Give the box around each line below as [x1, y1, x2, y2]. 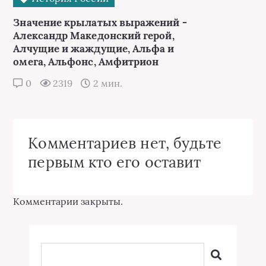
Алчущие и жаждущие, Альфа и [13, 42, 175, 55]
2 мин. [90, 77, 122, 89]
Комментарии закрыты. [13, 195, 123, 207]
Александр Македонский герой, [13, 29, 175, 42]
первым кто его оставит [28, 153, 201, 172]
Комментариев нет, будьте [28, 134, 222, 153]
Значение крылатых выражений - [13, 16, 187, 29]
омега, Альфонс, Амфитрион [13, 55, 159, 68]
